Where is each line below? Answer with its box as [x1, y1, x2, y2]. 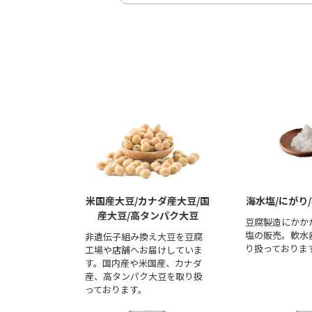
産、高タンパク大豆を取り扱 [85, 270, 203, 283]
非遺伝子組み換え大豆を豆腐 [85, 230, 203, 243]
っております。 [85, 283, 147, 296]
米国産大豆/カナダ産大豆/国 [86, 194, 210, 208]
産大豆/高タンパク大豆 [97, 208, 198, 222]
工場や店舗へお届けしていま [85, 243, 203, 256]
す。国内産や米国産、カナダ [85, 256, 202, 270]
